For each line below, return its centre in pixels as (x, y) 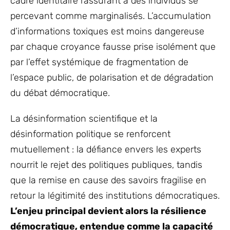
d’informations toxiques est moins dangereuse (107, 31)
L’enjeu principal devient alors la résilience (108, 211)
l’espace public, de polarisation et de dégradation (112, 77)
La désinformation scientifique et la (84, 118)
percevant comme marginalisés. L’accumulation (111, 16)
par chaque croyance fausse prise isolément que (113, 46)
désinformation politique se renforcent (90, 134)
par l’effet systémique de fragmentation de (99, 62)
